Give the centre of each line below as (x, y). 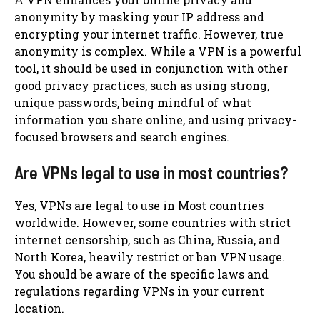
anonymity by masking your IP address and (139, 16)
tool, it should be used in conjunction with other (151, 68)
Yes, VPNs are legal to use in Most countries (139, 205)
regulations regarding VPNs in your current (139, 291)
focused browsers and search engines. (122, 136)
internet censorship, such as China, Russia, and (147, 239)
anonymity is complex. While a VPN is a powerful (158, 51)
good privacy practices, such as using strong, (142, 85)
